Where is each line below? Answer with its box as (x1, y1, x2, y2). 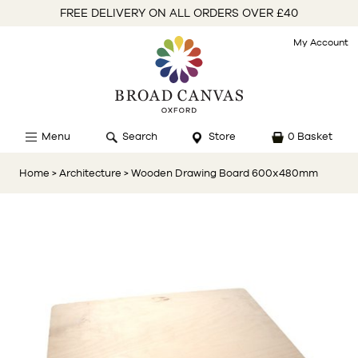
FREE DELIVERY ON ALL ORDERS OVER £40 (60, 6, 298, 19)
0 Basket (287, 130, 332, 142)
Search (121, 130, 157, 142)
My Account (293, 37, 348, 48)
